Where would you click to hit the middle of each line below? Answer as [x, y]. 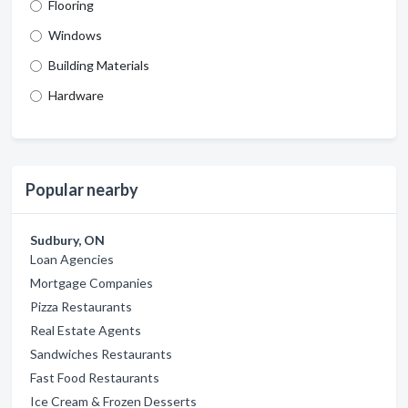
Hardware [76, 95]
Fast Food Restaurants [95, 377]
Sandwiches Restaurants [101, 354]
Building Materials [99, 65]
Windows [75, 35]
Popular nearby [82, 189]
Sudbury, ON [67, 240]
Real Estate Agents [86, 330]
